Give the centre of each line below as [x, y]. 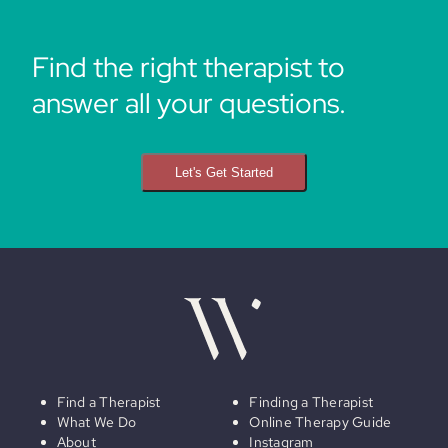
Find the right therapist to [188, 67]
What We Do [96, 422]
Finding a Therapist [311, 402]
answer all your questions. [189, 103]
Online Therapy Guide [320, 422]
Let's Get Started [224, 172]
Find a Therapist [108, 402]
